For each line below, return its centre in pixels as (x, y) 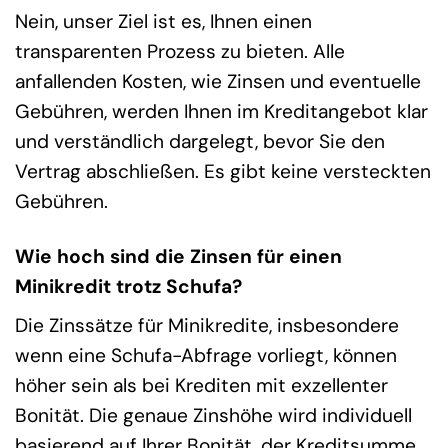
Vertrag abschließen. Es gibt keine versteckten (223, 171)
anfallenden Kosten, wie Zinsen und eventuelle (218, 81)
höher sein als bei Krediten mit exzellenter (201, 386)
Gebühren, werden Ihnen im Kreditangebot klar (221, 111)
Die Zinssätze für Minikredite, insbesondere (207, 326)
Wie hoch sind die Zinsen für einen (178, 256)
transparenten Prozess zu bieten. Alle (180, 51)
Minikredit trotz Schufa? (128, 286)
